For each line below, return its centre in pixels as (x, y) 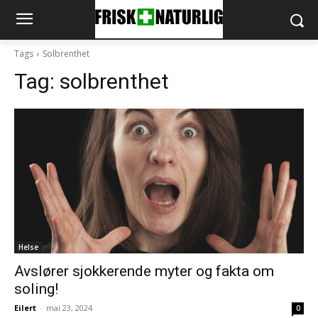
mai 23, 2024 (69, 308)
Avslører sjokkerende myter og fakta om (144, 271)
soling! (36, 289)
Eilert (25, 308)
